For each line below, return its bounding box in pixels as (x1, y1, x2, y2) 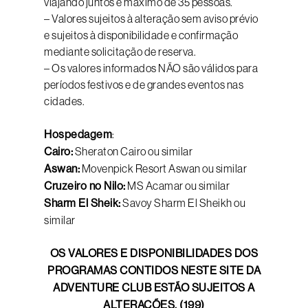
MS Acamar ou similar (125, 179, 230, 192)
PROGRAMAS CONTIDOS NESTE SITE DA (47, 264, 261, 277)
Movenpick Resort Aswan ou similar (80, 162, 247, 175)
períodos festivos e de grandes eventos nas (44, 78, 243, 91)
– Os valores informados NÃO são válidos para (44, 62, 258, 74)
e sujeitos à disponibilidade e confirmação (44, 29, 238, 41)
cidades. (44, 95, 85, 107)
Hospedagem (44, 128, 112, 141)
